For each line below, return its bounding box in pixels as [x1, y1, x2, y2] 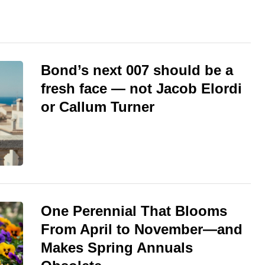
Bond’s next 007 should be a [41, 62, 233, 79]
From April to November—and [41, 221, 243, 238]
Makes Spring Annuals [41, 240, 193, 256]
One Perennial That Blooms [41, 203, 227, 219]
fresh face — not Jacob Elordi [41, 80, 242, 97]
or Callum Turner [41, 99, 154, 115]
